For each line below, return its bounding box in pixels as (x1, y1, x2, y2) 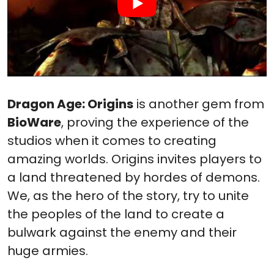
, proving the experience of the (61, 114, 249, 131)
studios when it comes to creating (7, 132, 217, 150)
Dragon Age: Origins (7, 95, 133, 113)
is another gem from (133, 95, 264, 113)
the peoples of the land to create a (7, 206, 224, 223)
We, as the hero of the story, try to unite (7, 187, 249, 205)
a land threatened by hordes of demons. (7, 169, 260, 187)
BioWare (7, 114, 61, 131)
